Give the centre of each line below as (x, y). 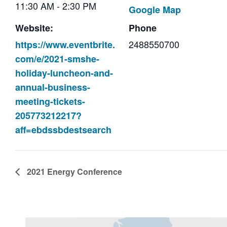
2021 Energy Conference (73, 171)
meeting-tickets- (50, 101)
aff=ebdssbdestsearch (63, 129)
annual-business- (53, 87)
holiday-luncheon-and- (64, 73)
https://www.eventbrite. (65, 44)
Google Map (155, 9)
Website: (34, 28)
